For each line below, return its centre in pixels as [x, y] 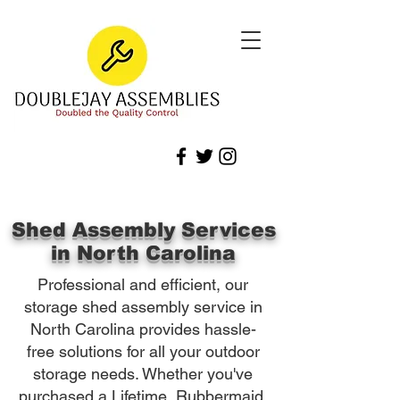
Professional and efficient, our [143, 284]
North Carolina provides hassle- [143, 329]
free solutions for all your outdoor [143, 351]
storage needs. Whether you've [143, 374]
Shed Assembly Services [143, 230]
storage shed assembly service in [143, 307]
